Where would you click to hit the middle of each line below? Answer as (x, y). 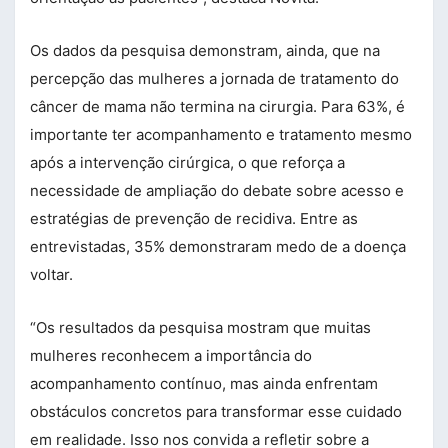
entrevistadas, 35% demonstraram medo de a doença (218, 246)
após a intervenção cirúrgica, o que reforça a (187, 162)
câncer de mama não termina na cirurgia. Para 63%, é (217, 106)
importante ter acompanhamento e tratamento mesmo (221, 134)
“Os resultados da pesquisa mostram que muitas (200, 327)
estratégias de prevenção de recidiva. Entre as (194, 218)
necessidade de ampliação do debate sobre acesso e (217, 190)
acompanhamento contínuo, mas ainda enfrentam (204, 383)
